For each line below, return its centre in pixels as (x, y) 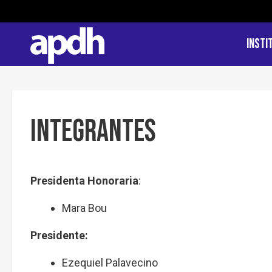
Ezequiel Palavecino (110, 263)
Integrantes (93, 132)
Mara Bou (84, 208)
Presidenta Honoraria (84, 181)
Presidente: (59, 235)
